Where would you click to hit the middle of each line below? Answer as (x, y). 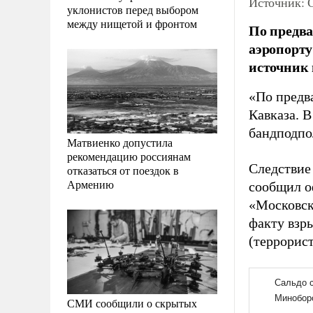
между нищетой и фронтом (132, 23)
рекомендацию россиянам (129, 156)
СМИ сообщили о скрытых (132, 303)
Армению (90, 184)
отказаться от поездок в (123, 170)
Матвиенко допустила (120, 142)
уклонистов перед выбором (133, 9)
